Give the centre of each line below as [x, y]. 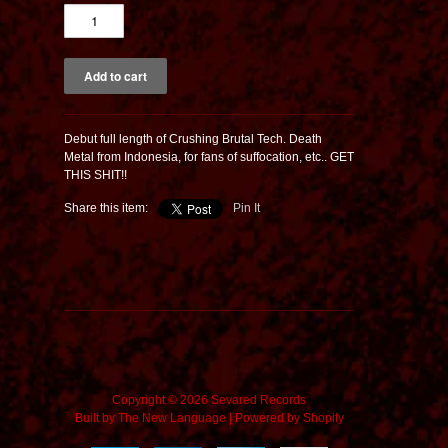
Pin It [246, 207]
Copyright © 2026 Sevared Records [209, 399]
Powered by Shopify [289, 417]
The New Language [171, 417]
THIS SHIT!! [95, 174]
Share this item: [106, 207]
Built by [96, 417]
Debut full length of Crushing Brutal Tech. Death [193, 138]
